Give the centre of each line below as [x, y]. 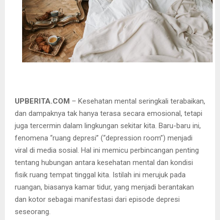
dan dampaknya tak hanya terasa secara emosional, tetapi [109, 114]
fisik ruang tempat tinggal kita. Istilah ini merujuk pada [100, 175]
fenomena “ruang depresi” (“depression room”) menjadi [104, 138]
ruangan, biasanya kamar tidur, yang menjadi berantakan [104, 187]
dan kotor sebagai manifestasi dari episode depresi [97, 200]
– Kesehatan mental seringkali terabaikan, [137, 101]
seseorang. [33, 212]
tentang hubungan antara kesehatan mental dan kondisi [104, 163]
